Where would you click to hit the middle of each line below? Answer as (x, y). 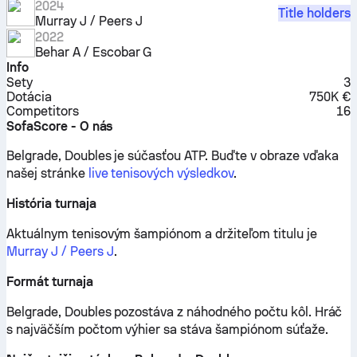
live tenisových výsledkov (161, 173)
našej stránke (47, 173)
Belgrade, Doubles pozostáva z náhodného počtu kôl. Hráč (175, 312)
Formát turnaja (50, 282)
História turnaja (51, 204)
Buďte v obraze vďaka (275, 156)
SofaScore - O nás (60, 126)
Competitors (43, 111)
